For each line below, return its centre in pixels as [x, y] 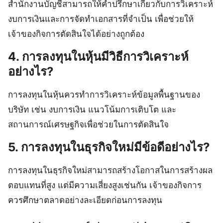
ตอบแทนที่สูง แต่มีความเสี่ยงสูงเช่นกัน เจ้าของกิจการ [105, 185]
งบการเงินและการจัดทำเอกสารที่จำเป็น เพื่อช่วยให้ [101, 19]
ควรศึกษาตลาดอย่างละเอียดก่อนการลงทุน [85, 200]
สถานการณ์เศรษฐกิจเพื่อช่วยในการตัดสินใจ [88, 125]
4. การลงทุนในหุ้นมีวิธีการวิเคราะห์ [98, 57]
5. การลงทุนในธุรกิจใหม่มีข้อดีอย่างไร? [109, 147]
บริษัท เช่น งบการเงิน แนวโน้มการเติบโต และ [92, 110]
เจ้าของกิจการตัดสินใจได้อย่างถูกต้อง [76, 34]
